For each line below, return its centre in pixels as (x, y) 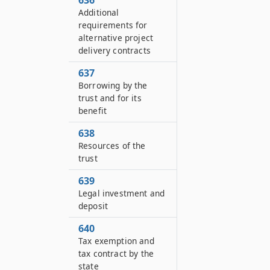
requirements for (113, 25)
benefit (93, 111)
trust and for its (110, 98)
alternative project (116, 38)
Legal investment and (122, 193)
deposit (93, 206)
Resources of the (112, 146)
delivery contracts (115, 50)
